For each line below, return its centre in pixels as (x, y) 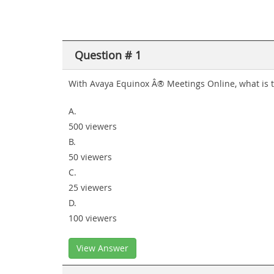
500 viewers (93, 126)
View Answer (102, 248)
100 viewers (93, 218)
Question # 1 (108, 55)
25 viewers (90, 187)
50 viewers (90, 157)
